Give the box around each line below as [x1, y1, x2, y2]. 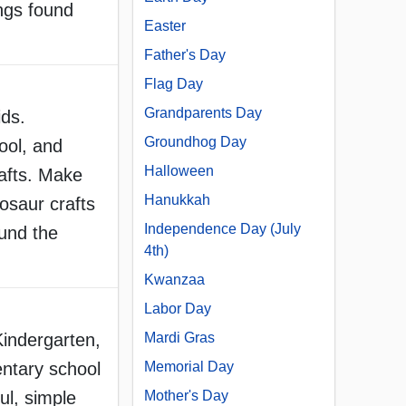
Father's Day [144, 47, 226, 63]
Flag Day [144, 76, 203, 92]
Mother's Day [144, 388, 228, 404]
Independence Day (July [144, 221, 301, 237]
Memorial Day [144, 359, 234, 375]
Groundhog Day [144, 134, 246, 150]
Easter [144, 18, 186, 34]
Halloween [144, 163, 214, 179]
